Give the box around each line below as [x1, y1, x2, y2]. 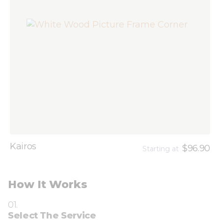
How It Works [8, 178, 87, 192]
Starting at [142, 144, 179, 154]
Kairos [10, 141, 36, 152]
